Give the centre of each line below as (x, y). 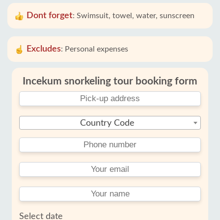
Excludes (44, 49)
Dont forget (50, 16)
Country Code (107, 123)
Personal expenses (96, 49)
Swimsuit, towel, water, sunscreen (136, 16)
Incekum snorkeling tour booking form (110, 81)
